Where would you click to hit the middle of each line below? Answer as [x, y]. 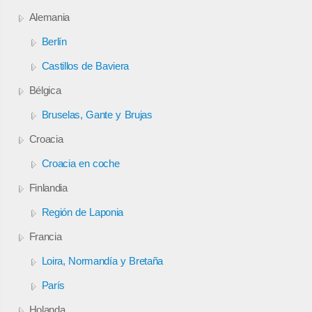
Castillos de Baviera [85, 65]
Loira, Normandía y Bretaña [102, 260]
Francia [45, 236]
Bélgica [45, 90]
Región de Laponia [83, 212]
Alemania [49, 17]
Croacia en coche [80, 163]
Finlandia [48, 187]
